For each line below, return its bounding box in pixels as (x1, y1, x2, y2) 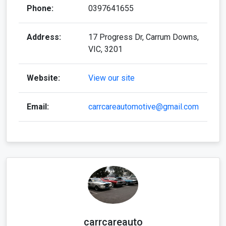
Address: (27, 32, 61, 42)
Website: (27, 73, 60, 83)
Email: (27, 101, 49, 111)
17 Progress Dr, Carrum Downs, (88, 32, 199, 42)
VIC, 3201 (88, 44, 123, 54)
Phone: (27, 3, 53, 13)
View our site (88, 73, 135, 83)
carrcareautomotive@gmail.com (88, 101, 199, 111)
